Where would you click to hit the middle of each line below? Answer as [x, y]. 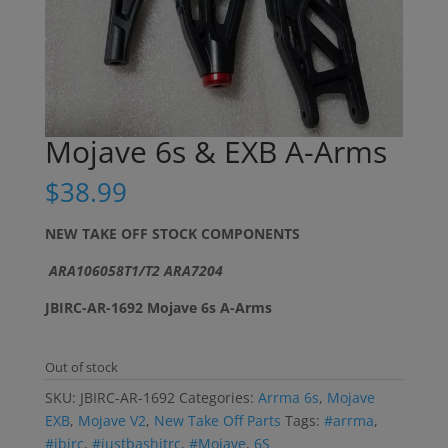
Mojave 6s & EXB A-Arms [215, 152]
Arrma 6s [288, 398]
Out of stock [81, 367]
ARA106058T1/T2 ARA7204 [133, 271]
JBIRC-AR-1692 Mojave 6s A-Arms [158, 308]
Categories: [218, 398]
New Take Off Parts [217, 421]
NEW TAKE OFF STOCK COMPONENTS [172, 234]
